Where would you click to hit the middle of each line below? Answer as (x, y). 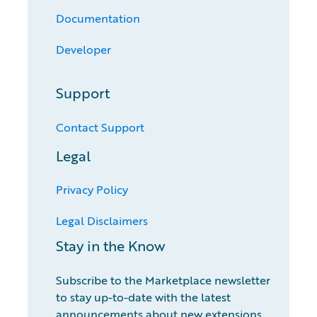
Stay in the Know (110, 246)
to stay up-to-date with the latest (143, 297)
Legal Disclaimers (102, 220)
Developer (83, 49)
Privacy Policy (92, 189)
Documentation (98, 18)
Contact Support (100, 127)
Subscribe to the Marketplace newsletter (163, 280)
